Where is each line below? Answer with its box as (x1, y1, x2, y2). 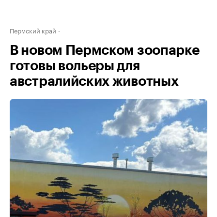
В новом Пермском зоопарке (10, 44, 200, 57)
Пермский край (10, 25, 56, 35)
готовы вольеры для (10, 59, 140, 73)
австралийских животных (10, 75, 179, 88)
